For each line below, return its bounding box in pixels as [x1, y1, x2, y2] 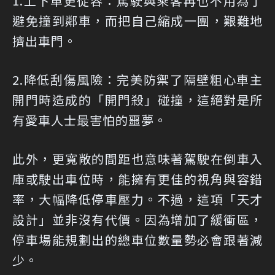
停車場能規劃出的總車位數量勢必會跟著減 [12, 231, 263, 249]
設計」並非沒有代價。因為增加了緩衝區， [12, 211, 263, 229]
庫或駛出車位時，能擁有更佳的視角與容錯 [12, 170, 263, 188]
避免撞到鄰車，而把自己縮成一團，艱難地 [12, 12, 263, 30]
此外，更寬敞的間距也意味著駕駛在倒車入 [12, 150, 263, 168]
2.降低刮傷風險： [12, 71, 117, 89]
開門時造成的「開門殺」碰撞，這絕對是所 [12, 91, 263, 109]
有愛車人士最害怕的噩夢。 [12, 111, 167, 130]
